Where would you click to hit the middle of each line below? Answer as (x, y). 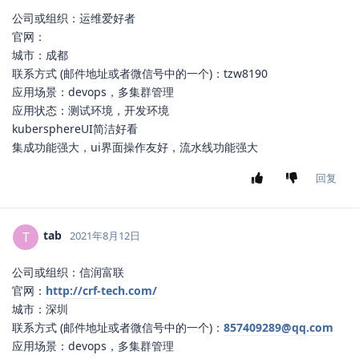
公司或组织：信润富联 (68, 272)
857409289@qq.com (278, 327)
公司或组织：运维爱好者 (74, 18)
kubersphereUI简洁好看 (75, 128)
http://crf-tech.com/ (101, 290)
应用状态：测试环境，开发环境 (91, 110)
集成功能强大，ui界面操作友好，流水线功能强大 (135, 147)
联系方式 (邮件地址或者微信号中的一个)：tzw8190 (140, 73)
